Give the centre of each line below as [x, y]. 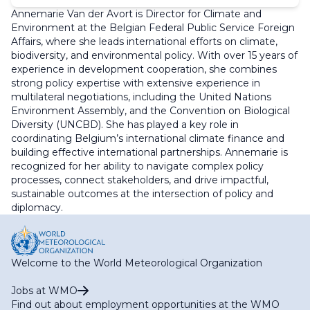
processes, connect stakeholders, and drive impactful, [140, 180]
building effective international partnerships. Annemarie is [149, 152]
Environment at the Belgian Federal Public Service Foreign [153, 28]
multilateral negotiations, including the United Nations [141, 97]
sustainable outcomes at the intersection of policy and [142, 194]
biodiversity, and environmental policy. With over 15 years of [154, 55]
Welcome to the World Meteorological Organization [137, 263]
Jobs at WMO [44, 290]
